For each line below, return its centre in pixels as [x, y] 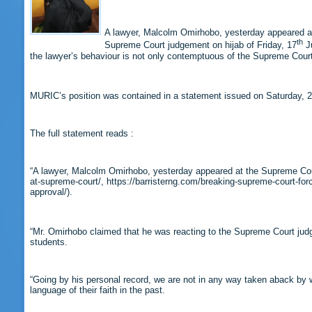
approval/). [51, 192]
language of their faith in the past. [97, 290]
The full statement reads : [81, 133]
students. [48, 242]
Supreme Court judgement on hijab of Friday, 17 [200, 45]
